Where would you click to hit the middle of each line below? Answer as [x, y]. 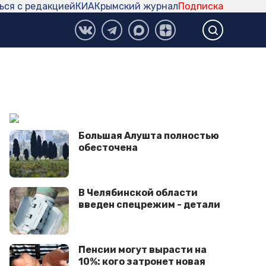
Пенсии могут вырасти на [142, 250]
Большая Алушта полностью [149, 136]
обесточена [108, 148]
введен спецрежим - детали [149, 205]
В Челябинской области [138, 193]
